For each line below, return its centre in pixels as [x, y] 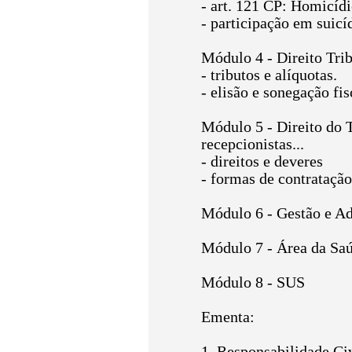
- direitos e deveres [262, 161]
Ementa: [228, 317]
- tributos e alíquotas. [269, 75]
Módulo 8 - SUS [253, 282]
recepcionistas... [253, 144]
